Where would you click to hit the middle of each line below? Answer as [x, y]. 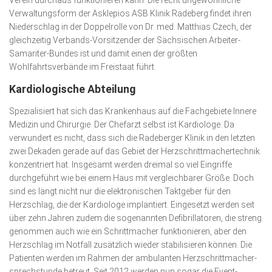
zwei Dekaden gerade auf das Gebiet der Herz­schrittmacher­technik [134, 151]
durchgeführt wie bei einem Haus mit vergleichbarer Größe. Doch [131, 178]
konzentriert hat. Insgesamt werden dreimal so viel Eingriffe [121, 165]
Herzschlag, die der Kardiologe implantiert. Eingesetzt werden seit [132, 205]
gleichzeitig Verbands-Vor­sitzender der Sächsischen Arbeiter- [125, 40]
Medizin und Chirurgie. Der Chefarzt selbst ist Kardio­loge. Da [122, 124]
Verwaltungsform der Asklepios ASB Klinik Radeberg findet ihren [130, 13]
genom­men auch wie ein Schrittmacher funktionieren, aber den [128, 231]
